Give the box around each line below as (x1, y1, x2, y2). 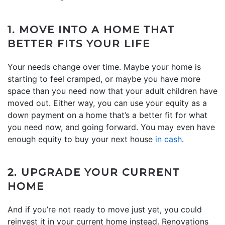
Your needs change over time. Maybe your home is (8, 61, 201, 72)
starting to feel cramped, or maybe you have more (8, 73, 200, 84)
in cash (155, 134, 182, 144)
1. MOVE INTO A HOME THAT (8, 23, 175, 36)
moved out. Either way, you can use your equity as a (8, 97, 207, 108)
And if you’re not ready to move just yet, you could (8, 204, 202, 214)
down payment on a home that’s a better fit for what (8, 109, 207, 120)
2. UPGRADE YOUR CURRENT (8, 166, 180, 178)
